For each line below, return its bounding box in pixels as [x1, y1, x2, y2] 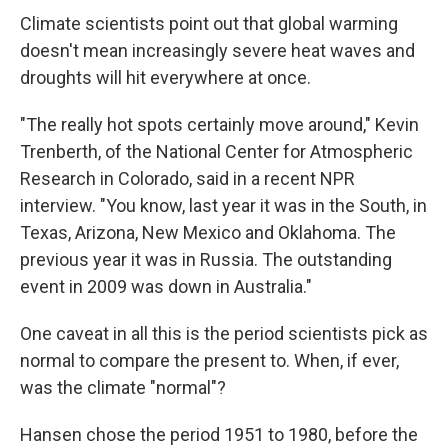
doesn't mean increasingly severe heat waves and [20, 40, 415, 62]
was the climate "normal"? [20, 377, 226, 399]
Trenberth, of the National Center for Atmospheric [20, 141, 413, 163]
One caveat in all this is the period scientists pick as [20, 323, 428, 345]
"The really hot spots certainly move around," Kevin [20, 114, 419, 136]
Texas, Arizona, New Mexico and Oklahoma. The [20, 222, 396, 244]
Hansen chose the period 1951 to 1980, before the [20, 424, 418, 446]
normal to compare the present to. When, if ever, [20, 350, 399, 372]
